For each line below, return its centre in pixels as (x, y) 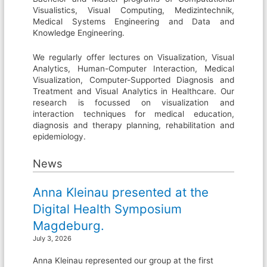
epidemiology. (60, 136)
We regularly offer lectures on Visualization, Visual (133, 57)
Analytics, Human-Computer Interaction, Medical (133, 68)
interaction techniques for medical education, (133, 114)
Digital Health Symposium (108, 209)
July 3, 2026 (52, 238)
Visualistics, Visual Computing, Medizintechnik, (133, 10)
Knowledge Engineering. (79, 33)
